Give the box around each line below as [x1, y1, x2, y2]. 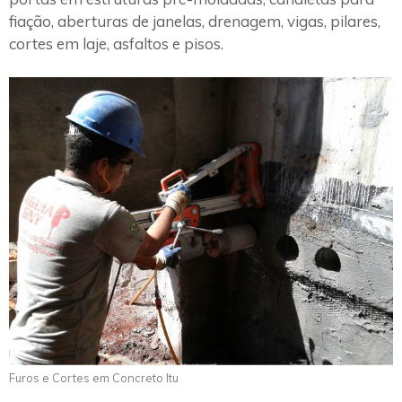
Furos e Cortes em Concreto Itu [9, 371, 179, 386]
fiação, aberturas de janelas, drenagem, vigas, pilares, [9, 11, 380, 31]
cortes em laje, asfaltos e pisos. [9, 33, 223, 53]
